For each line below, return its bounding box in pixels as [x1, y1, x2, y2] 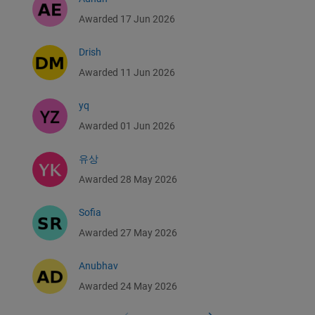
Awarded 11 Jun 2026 [79, 67, 175, 79]
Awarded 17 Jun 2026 [79, 13, 175, 25]
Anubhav [79, 260, 118, 272]
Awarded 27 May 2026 [79, 227, 177, 239]
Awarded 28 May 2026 [79, 174, 177, 186]
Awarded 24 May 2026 [79, 281, 177, 292]
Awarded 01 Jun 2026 [79, 120, 175, 132]
